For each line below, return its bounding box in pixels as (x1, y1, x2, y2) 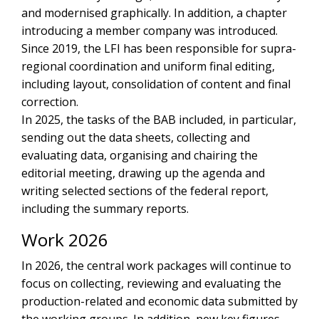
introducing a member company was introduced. (21, 23, 278, 39)
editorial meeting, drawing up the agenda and (21, 165, 265, 182)
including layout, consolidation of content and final (21, 76, 291, 93)
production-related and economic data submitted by (21, 293, 298, 310)
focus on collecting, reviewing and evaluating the (21, 276, 281, 292)
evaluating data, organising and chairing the (21, 147, 258, 164)
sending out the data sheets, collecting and (21, 130, 250, 146)
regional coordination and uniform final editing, (21, 58, 275, 75)
